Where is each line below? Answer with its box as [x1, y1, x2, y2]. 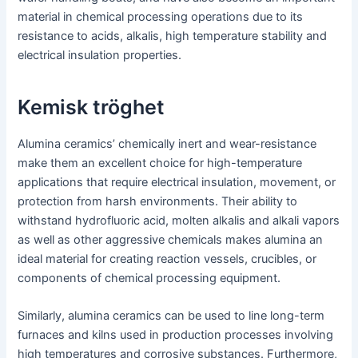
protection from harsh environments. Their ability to [18, 193, 298, 209]
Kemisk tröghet [18, 95, 165, 120]
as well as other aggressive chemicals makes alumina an [18, 232, 324, 247]
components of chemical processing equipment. [18, 270, 281, 285]
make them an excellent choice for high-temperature [18, 155, 303, 170]
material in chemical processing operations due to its [18, 9, 304, 24]
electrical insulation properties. [18, 47, 182, 62]
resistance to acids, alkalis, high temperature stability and [18, 28, 328, 43]
